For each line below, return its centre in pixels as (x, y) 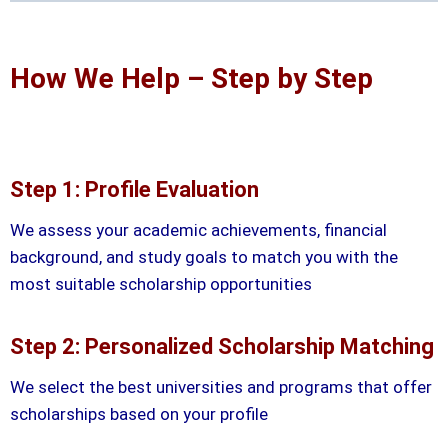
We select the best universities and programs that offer (221, 386)
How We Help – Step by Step (191, 78)
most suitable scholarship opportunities (161, 283)
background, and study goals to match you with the (204, 256)
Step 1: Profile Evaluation (134, 189)
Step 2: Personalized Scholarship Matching (222, 346)
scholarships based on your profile (139, 413)
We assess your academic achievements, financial (198, 229)
